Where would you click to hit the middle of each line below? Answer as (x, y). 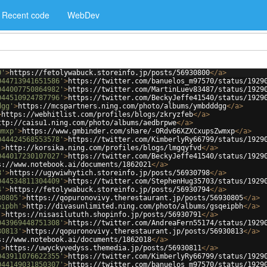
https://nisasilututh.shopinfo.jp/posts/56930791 (103, 215)
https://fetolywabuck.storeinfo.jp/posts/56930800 (110, 73)
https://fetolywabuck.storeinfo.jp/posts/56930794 (110, 190)
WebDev (83, 15)
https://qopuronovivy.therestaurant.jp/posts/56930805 (135, 198)
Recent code (26, 15)
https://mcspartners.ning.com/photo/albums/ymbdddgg (122, 106)
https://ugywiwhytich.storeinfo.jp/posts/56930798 (110, 173)
